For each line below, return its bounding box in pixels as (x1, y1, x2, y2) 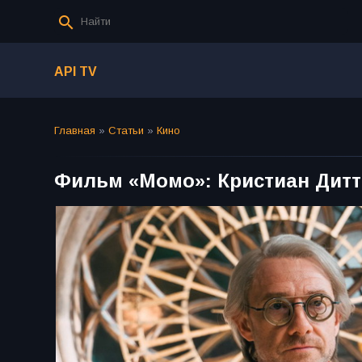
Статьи (108, 124, 144, 137)
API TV (54, 64, 97, 78)
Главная (54, 124, 95, 137)
